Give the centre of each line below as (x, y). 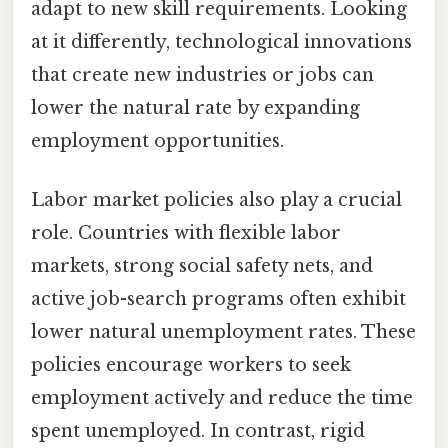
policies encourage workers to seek (191, 364)
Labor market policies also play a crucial (216, 199)
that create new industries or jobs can (202, 74)
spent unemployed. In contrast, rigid (198, 430)
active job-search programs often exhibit (218, 298)
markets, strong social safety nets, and (202, 265)
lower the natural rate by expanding (195, 107)
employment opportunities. (157, 140)
